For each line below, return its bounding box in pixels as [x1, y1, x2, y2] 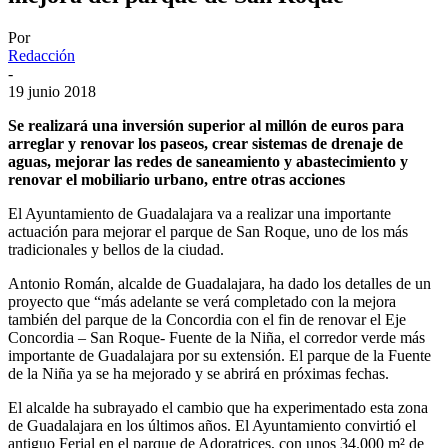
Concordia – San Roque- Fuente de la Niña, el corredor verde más [8, 328, 425, 346]
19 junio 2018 [8, 82, 96, 100]
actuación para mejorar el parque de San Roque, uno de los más [8, 222, 408, 240]
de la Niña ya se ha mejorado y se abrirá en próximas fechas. [8, 364, 389, 382]
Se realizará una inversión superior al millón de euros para [8, 116, 404, 134]
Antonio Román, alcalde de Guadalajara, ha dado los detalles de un [8, 274, 431, 292]
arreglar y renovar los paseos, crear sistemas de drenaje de [8, 134, 403, 152]
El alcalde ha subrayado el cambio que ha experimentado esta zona [8, 398, 428, 416]
